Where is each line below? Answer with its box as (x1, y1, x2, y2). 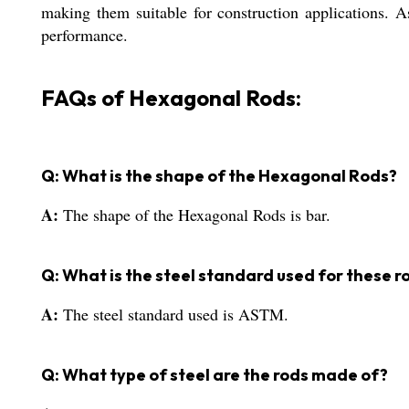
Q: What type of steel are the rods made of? (41, 364, 388, 386)
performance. (41, 24, 128, 47)
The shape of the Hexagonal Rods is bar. (63, 204, 330, 226)
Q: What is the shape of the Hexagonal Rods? (41, 165, 397, 187)
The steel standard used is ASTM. (63, 303, 288, 326)
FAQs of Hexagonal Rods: (41, 84, 301, 112)
